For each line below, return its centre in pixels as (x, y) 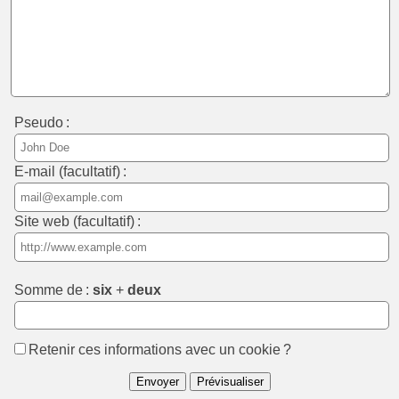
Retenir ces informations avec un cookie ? (162, 350)
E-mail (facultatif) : (71, 171)
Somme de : (54, 289)
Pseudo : (42, 122)
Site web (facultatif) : (78, 220)
